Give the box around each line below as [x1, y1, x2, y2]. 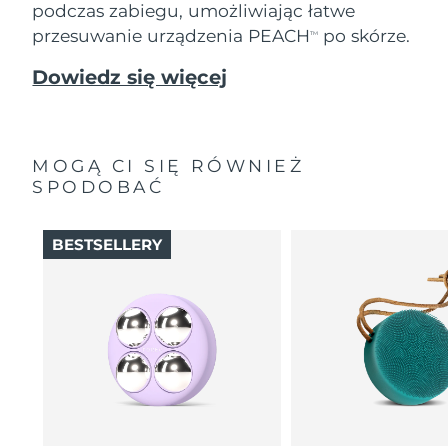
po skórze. [318, 24, 411, 46]
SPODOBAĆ [32, 176, 165, 198]
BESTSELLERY [51, 234, 162, 254]
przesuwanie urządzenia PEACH [32, 24, 311, 46]
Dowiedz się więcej [32, 65, 228, 90]
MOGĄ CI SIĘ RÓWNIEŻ [32, 155, 305, 177]
